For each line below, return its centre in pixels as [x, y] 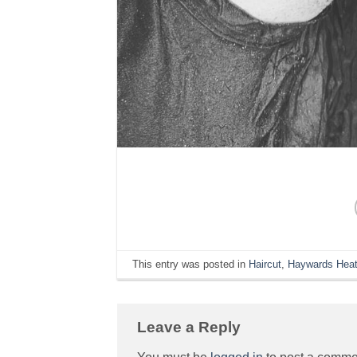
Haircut [265, 264]
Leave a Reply [191, 328]
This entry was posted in [191, 264]
